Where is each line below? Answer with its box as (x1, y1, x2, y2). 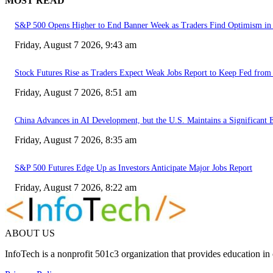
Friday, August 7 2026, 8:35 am (15, 134, 136, 145)
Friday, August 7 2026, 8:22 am (15, 182, 136, 193)
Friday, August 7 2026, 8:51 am (15, 87, 136, 97)
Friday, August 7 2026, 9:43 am (15, 39, 136, 50)
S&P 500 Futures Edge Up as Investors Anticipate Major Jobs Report (15, 163, 252, 172)
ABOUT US (5, 227, 55, 238)
